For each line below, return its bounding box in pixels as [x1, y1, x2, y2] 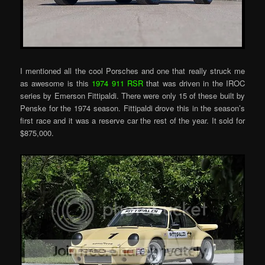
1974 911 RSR [92, 77, 144, 89]
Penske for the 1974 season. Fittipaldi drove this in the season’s [20, 102, 245, 114]
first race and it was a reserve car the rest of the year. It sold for [20, 114, 245, 126]
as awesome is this [20, 77, 92, 89]
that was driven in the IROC [143, 77, 245, 89]
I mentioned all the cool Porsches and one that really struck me [20, 64, 245, 76]
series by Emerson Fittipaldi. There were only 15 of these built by [20, 89, 245, 101]
